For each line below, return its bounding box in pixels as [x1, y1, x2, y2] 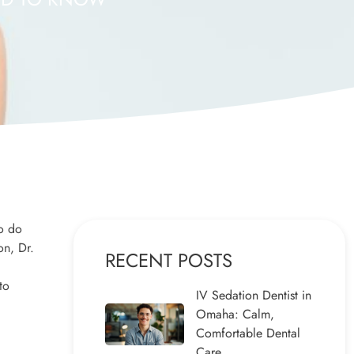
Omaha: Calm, [196, 305, 274, 324]
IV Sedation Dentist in [196, 286, 311, 305]
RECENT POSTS [105, 247, 232, 275]
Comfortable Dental [196, 324, 300, 343]
